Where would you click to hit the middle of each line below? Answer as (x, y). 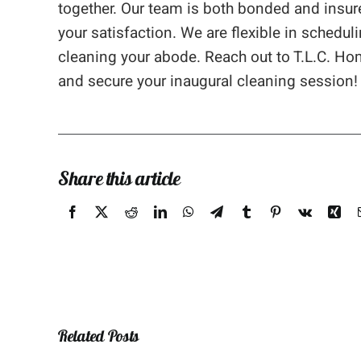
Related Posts (99, 336)
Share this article (119, 178)
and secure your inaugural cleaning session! (208, 81)
